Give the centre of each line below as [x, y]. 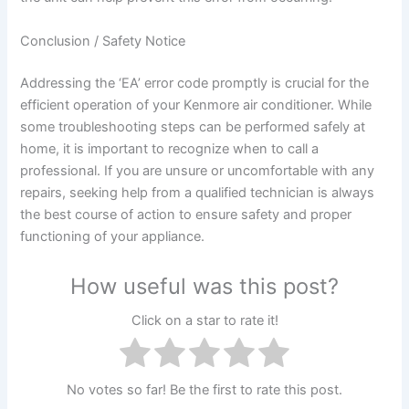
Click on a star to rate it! [204, 320]
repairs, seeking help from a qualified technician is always [198, 192]
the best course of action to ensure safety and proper [186, 214]
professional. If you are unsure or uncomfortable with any [198, 170]
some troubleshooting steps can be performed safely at [193, 126]
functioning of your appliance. [113, 236]
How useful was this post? [204, 286]
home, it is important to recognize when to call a [170, 148]
